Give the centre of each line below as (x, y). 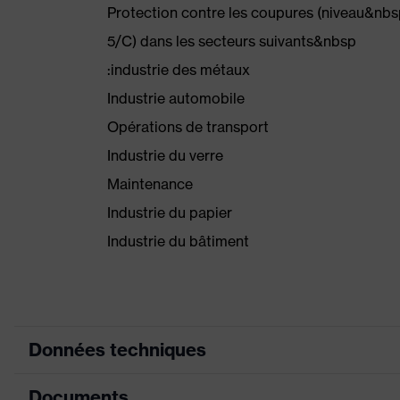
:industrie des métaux (179, 70)
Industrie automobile (176, 98)
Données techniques (117, 350)
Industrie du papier (170, 212)
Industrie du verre (165, 155)
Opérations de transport (188, 127)
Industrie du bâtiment (178, 241)
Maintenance (150, 184)
